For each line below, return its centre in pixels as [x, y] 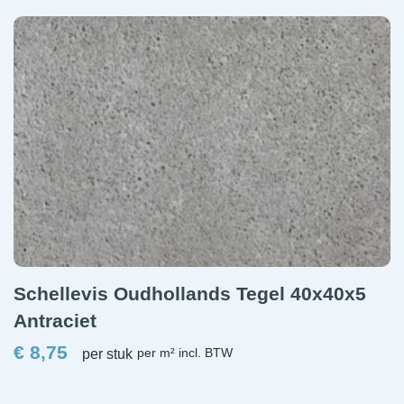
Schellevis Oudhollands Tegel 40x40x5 [190, 293]
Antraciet [55, 320]
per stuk [107, 353]
